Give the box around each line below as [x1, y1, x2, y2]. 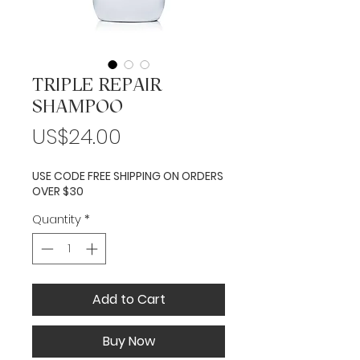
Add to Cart [92, 289, 166, 309]
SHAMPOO [32, 95, 123, 117]
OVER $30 [32, 183, 84, 199]
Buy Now [102, 331, 155, 350]
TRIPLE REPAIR [32, 73, 162, 96]
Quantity [32, 211, 81, 227]
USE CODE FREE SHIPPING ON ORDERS [32, 168, 223, 184]
